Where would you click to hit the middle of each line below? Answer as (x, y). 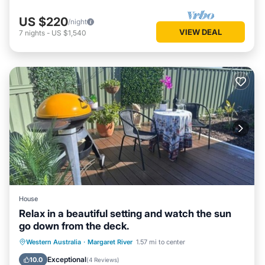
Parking (75, 242)
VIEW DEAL (201, 32)
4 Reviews (103, 260)
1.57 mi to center (161, 242)
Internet (143, 256)
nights (35, 33)
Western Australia (54, 242)
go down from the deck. (74, 226)
